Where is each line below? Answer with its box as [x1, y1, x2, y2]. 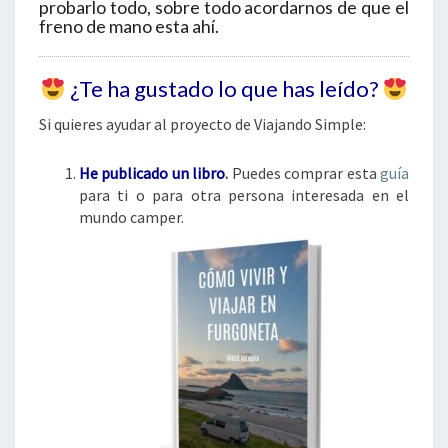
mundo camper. [79, 207, 184, 228]
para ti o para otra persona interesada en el [79, 185, 409, 206]
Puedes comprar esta [231, 163, 381, 184]
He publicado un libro [79, 163, 226, 184]
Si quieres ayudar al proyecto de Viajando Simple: [39, 114, 366, 135]
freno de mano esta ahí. [39, 15, 219, 38]
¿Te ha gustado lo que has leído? [65, 75, 383, 103]
